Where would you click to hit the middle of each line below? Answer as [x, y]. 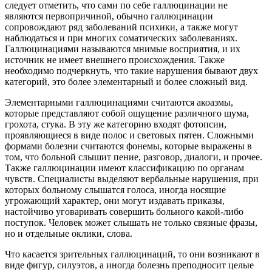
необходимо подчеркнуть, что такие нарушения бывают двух [131, 71]
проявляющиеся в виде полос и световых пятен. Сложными [129, 135]
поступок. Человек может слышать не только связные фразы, [131, 223]
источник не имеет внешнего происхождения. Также [115, 60]
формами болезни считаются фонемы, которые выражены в [128, 146]
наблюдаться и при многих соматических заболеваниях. [121, 38]
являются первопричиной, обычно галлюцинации [109, 16]
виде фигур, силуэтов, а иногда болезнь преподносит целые [129, 265]
